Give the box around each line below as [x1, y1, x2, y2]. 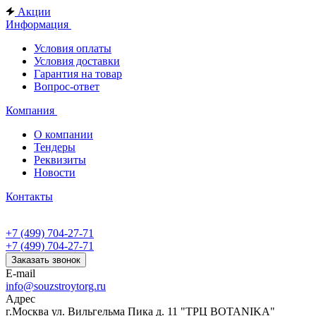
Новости [34, 166, 75, 178]
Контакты [6, 190, 53, 202]
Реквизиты [34, 154, 86, 166]
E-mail [6, 267, 35, 279]
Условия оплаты [34, 42, 111, 54]
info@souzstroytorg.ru [6, 280, 106, 292]
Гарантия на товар [34, 68, 122, 80]
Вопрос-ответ [34, 80, 99, 92]
